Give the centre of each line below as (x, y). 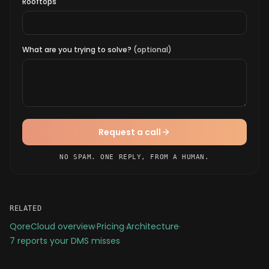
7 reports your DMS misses (65, 241)
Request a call (130, 132)
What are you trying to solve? (78, 50)
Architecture (153, 226)
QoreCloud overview (52, 226)
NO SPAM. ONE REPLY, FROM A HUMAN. (134, 157)
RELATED (26, 208)
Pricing (110, 226)
